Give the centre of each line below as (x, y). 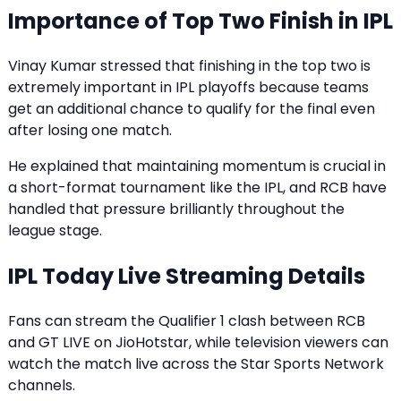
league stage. (55, 230)
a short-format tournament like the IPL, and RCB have (197, 187)
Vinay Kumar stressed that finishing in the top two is (189, 65)
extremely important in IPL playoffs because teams (188, 87)
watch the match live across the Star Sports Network (196, 363)
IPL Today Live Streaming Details (187, 276)
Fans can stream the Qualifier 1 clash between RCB (187, 320)
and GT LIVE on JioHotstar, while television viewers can (198, 342)
